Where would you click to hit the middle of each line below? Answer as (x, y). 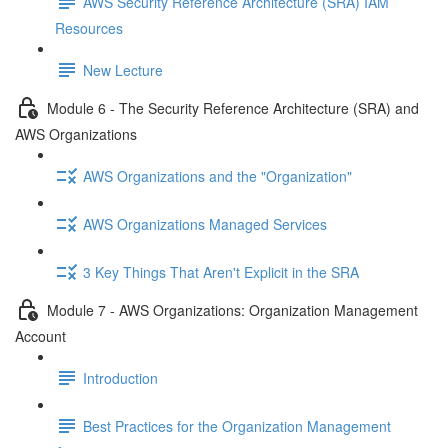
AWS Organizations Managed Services (205, 223)
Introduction (120, 377)
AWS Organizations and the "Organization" (217, 175)
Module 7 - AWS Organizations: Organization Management (232, 309)
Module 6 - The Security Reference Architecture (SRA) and (233, 107)
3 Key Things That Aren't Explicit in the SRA (221, 271)
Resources (89, 28)
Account (40, 336)
